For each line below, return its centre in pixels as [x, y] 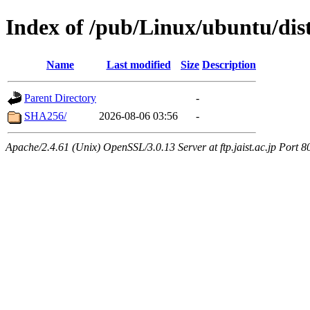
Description [229, 64]
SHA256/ [45, 116]
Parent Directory [60, 98]
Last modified [138, 64]
